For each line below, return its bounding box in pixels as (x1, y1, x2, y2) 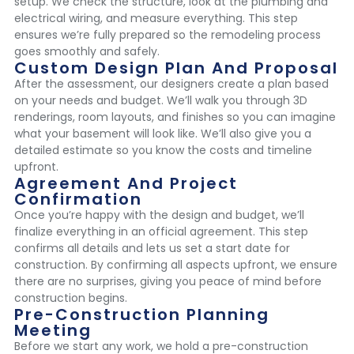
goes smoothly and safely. (14, 43, 160, 60)
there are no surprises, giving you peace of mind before (14, 273, 322, 290)
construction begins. (14, 290, 127, 307)
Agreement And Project (14, 172, 238, 195)
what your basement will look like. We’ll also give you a (14, 126, 311, 142)
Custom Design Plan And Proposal (14, 57, 338, 80)
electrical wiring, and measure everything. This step (14, 10, 298, 27)
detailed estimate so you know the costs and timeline (14, 142, 312, 159)
